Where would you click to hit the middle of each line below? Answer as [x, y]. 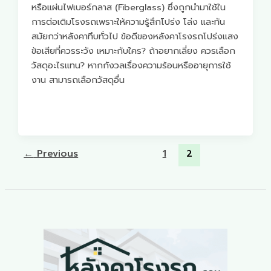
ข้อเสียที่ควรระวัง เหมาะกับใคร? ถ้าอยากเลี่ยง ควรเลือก [134, 51]
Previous [56, 154]
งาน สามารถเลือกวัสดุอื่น [78, 80]
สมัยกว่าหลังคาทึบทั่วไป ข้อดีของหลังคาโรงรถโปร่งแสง [135, 36]
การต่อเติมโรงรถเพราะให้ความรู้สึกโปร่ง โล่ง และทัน [129, 21]
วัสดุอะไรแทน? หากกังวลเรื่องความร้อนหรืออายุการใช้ [132, 65]
